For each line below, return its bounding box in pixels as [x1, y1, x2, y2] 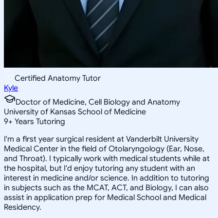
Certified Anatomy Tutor [15, 73, 101, 83]
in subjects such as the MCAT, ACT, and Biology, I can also [4, 182, 209, 193]
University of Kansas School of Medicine [4, 107, 146, 117]
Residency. [4, 202, 41, 212]
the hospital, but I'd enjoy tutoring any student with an [4, 163, 195, 173]
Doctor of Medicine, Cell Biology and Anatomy [16, 97, 180, 107]
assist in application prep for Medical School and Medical [4, 192, 206, 202]
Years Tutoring [13, 116, 65, 127]
